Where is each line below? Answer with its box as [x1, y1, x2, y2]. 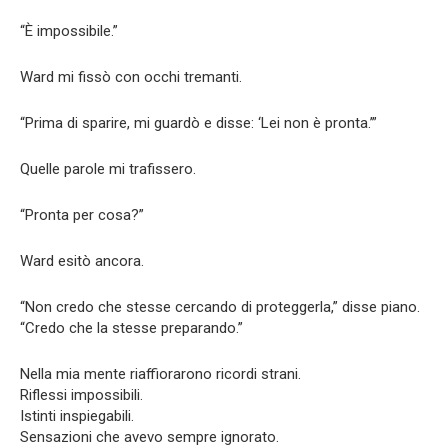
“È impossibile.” [20, 21, 118, 40]
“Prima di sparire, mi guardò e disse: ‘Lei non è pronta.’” [20, 113, 377, 132]
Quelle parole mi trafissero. [20, 159, 196, 178]
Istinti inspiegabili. [20, 406, 134, 425]
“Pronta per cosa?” [20, 205, 144, 224]
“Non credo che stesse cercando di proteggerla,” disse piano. [20, 297, 420, 316]
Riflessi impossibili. [20, 385, 143, 404]
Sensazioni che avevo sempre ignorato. [20, 427, 279, 446]
